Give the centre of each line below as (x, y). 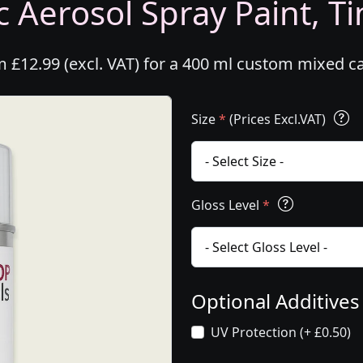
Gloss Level (227, 205)
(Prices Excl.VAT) (278, 119)
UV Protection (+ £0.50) (281, 332)
